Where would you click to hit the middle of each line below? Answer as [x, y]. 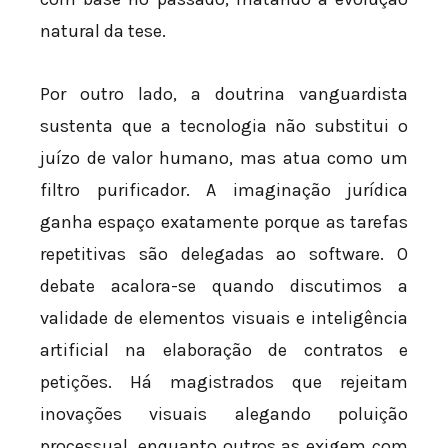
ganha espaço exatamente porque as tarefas [224, 222]
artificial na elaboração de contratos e [224, 350]
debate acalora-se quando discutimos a [224, 286]
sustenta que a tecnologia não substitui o [224, 126]
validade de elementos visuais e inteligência [224, 318]
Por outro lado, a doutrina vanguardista [224, 94]
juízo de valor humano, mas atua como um [224, 158]
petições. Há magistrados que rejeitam [224, 382]
